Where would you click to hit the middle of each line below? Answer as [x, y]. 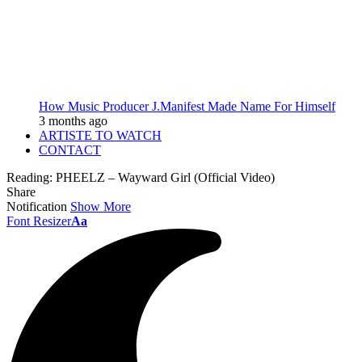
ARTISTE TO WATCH [100, 135]
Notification [37, 206]
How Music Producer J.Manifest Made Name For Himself [187, 106]
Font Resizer [39, 221]
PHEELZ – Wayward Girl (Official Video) [165, 177]
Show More [101, 206]
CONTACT [70, 150]
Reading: [29, 177]
